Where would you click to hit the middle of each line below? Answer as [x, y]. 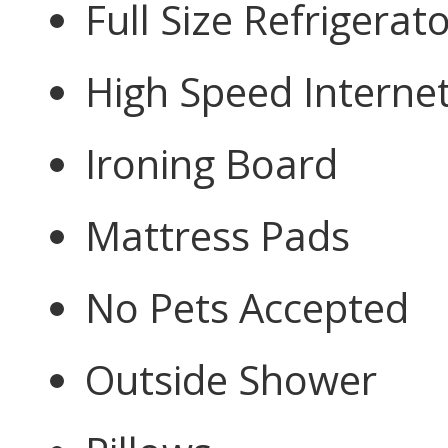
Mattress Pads [217, 235]
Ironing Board [211, 163]
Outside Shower [231, 379]
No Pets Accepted [247, 307]
